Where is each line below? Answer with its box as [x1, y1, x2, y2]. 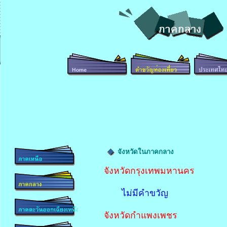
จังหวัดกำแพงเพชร [103, 210, 177, 220]
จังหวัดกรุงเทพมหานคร [103, 166, 194, 176]
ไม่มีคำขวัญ [121, 188, 168, 198]
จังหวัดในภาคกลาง [114, 148, 174, 156]
